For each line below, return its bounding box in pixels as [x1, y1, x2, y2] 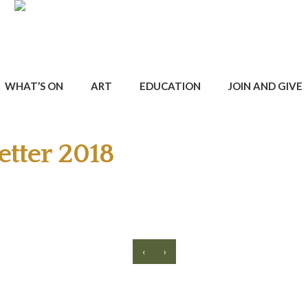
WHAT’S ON [4, 79, 63, 92]
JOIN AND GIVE [228, 79, 302, 92]
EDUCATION [139, 79, 201, 92]
